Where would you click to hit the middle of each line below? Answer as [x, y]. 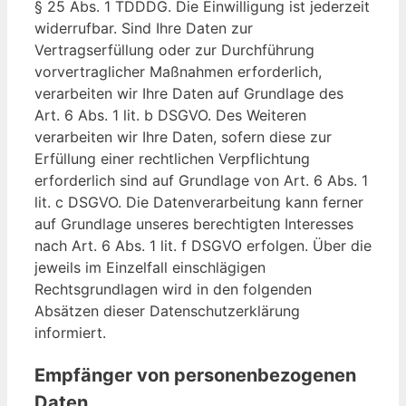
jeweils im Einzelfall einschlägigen [150, 268]
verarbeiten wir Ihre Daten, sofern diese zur [183, 137]
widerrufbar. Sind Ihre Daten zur [144, 29]
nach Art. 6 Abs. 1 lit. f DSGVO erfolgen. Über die [203, 246]
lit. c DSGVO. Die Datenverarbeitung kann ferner [199, 203]
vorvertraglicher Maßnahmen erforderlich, [178, 72]
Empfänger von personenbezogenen [195, 376]
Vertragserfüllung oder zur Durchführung [174, 50]
